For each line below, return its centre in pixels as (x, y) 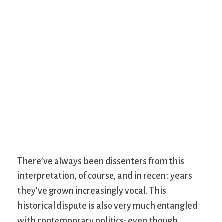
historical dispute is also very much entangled (108, 206)
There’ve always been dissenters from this (101, 161)
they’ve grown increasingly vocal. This (92, 191)
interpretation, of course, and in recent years (105, 176)
